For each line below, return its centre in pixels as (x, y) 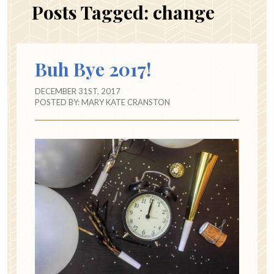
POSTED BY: (58, 102)
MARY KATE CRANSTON (126, 102)
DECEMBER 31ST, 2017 (78, 91)
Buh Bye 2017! (93, 69)
